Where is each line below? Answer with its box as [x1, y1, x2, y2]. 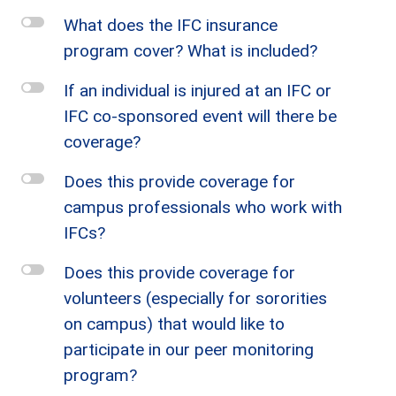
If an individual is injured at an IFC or [64, 80, 331, 101]
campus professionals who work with [64, 197, 342, 217]
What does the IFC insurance [64, 15, 278, 35]
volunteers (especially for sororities [64, 288, 327, 308]
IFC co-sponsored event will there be [64, 106, 337, 126]
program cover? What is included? [64, 41, 317, 61]
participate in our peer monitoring [64, 339, 314, 360]
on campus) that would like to [64, 314, 285, 334]
